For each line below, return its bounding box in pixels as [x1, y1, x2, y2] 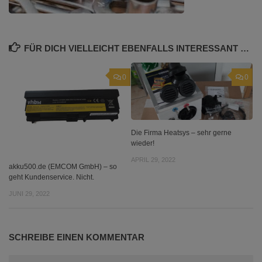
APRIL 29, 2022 [131, 156, 175, 164]
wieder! [131, 139, 154, 148]
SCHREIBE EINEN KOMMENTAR [9, 232, 144, 242]
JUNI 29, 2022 [9, 190, 50, 198]
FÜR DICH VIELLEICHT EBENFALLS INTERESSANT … [24, 43, 250, 53]
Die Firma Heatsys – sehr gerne [131, 129, 232, 137]
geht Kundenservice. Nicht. [9, 173, 94, 182]
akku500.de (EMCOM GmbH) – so [9, 163, 117, 171]
